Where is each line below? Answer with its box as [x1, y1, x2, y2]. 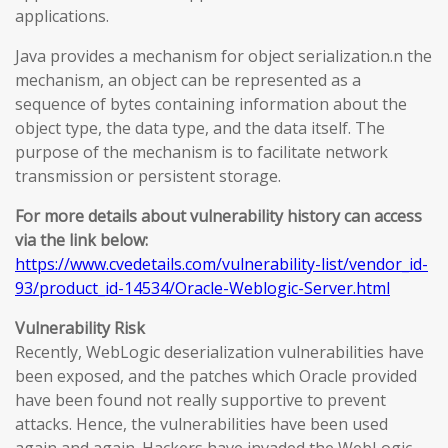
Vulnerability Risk [15, 317, 145, 339]
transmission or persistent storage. [15, 165, 281, 187]
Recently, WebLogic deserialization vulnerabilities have [15, 341, 424, 363]
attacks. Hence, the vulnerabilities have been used [15, 413, 388, 435]
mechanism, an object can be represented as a [15, 69, 361, 91]
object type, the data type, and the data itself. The [15, 117, 385, 139]
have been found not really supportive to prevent [15, 389, 386, 411]
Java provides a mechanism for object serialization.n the [15, 45, 432, 67]
